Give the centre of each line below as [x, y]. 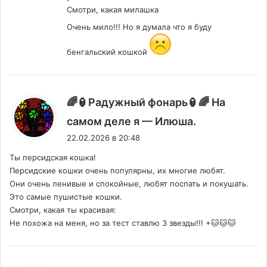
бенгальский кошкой [108, 52]
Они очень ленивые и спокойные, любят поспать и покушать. [129, 184]
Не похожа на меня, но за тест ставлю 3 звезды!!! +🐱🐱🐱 [123, 223]
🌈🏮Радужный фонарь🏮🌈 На [146, 103]
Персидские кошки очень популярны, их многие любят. [117, 171]
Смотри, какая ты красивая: [63, 210]
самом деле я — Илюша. [131, 122]
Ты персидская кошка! [53, 158]
